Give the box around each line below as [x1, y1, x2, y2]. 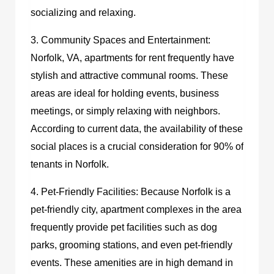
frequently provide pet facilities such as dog [31, 221, 217, 232]
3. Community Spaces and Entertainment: [31, 34, 210, 45]
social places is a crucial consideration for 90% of [31, 141, 243, 152]
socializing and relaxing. [31, 7, 136, 18]
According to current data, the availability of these [31, 123, 243, 134]
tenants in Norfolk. [31, 158, 109, 169]
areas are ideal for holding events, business [31, 87, 219, 98]
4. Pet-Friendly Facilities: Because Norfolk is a [31, 186, 231, 197]
